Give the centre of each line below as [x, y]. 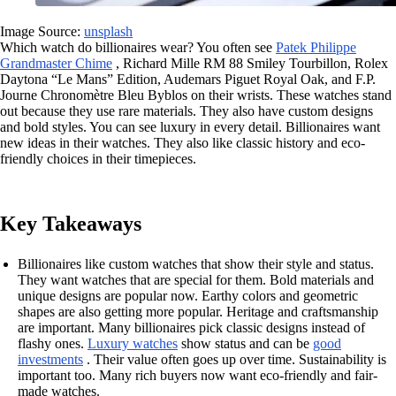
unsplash [108, 31]
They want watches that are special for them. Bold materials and [196, 280]
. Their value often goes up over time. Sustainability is [235, 359]
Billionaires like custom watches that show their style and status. [196, 264]
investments [50, 359]
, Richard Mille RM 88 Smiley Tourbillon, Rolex [250, 63]
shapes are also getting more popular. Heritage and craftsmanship [198, 312]
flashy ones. [53, 343]
